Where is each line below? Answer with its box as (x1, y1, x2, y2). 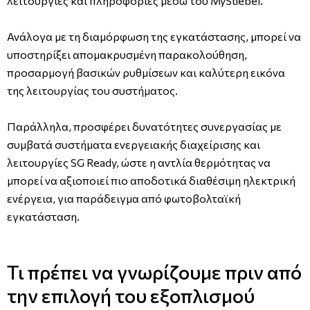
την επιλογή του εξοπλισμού (7, 283, 255, 307)
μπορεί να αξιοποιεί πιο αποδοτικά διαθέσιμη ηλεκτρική (7, 173, 295, 187)
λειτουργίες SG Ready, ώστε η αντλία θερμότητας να (7, 155, 271, 169)
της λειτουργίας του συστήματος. (7, 83, 178, 97)
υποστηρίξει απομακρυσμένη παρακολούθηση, (7, 47, 247, 61)
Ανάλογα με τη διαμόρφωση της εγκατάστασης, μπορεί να (7, 29, 301, 43)
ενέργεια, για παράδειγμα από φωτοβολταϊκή (7, 191, 241, 205)
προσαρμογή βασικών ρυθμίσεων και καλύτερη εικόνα (7, 65, 285, 79)
